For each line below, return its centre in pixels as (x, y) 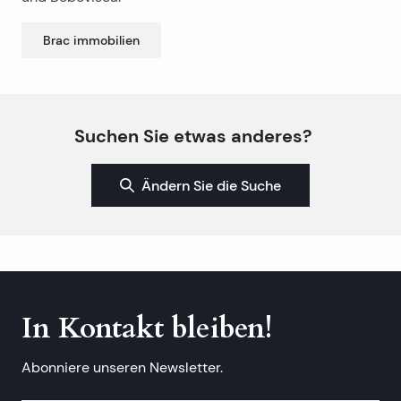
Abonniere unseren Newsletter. (122, 367)
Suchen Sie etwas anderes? (193, 136)
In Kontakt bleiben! (147, 328)
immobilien (107, 40)
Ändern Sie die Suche (211, 185)
